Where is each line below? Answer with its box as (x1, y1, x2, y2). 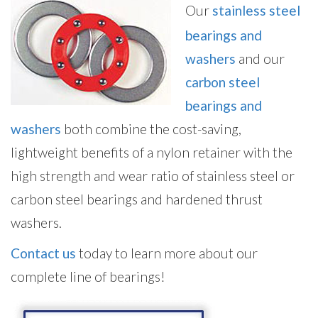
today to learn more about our (76, 245, 258, 262)
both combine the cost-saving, (61, 121, 241, 138)
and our (236, 50, 285, 67)
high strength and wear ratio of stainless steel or (11, 168, 295, 185)
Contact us (11, 245, 76, 262)
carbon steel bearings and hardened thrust (11, 191, 263, 208)
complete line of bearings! (11, 268, 165, 285)
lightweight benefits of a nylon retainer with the (11, 144, 292, 161)
